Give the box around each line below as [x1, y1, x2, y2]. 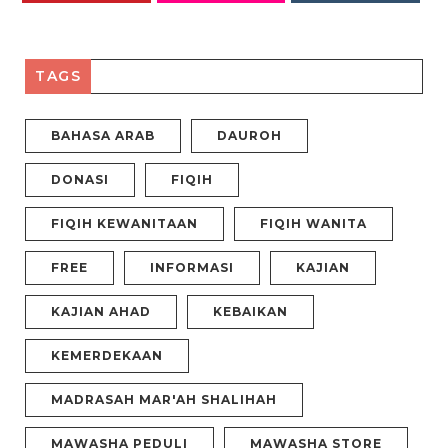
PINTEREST [53, 10, 120, 24]
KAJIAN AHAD [51, 303, 151, 319]
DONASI [51, 171, 109, 187]
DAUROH [217, 127, 282, 143]
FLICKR [200, 10, 241, 24]
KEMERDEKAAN [51, 347, 163, 363]
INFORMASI [150, 259, 234, 275]
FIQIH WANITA [260, 215, 367, 231]
